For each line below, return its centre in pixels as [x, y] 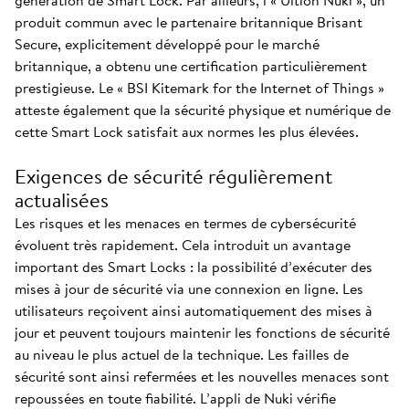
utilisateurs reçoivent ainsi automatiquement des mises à [194, 310]
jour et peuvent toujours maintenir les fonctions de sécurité [202, 332]
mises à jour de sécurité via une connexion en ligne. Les [189, 288]
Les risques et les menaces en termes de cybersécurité [185, 223]
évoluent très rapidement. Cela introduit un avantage [183, 245]
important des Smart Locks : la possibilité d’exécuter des [194, 267]
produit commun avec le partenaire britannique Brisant [189, 22]
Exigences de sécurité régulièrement [173, 176]
